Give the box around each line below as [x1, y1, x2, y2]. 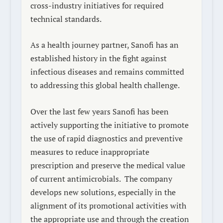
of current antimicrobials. [30, 173, 120, 184]
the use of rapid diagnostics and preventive [30, 132, 183, 144]
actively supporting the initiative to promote [30, 119, 189, 130]
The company [124, 173, 172, 184]
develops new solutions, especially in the [30, 186, 176, 198]
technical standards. [30, 13, 101, 24]
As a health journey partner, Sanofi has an [30, 39, 179, 51]
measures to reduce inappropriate [30, 146, 149, 157]
